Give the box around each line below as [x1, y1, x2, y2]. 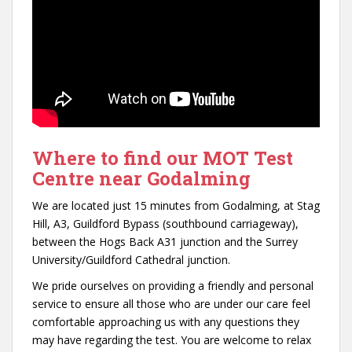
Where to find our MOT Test [32, 145, 293, 170]
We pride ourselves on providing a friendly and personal [32, 277, 313, 293]
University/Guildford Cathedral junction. [32, 251, 230, 267]
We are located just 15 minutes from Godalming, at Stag [32, 197, 320, 213]
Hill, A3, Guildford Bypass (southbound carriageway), [32, 215, 299, 231]
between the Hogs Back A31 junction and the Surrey [32, 233, 298, 249]
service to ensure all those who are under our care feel [32, 295, 310, 311]
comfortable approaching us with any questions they [32, 313, 299, 329]
